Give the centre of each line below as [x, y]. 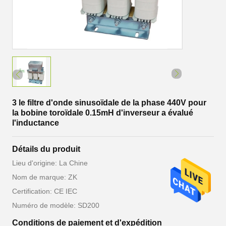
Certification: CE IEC [45, 191]
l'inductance [36, 123]
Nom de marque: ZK [45, 177]
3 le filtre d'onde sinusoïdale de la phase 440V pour [109, 103]
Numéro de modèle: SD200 [56, 205]
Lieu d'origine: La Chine [50, 163]
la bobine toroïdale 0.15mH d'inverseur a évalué [103, 113]
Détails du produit [46, 149]
